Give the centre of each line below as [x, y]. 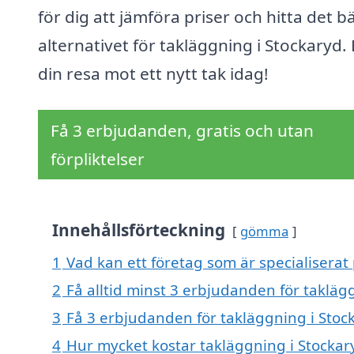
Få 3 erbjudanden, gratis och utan [182, 131]
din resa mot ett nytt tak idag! [153, 74]
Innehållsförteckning [139, 230]
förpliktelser [98, 159]
